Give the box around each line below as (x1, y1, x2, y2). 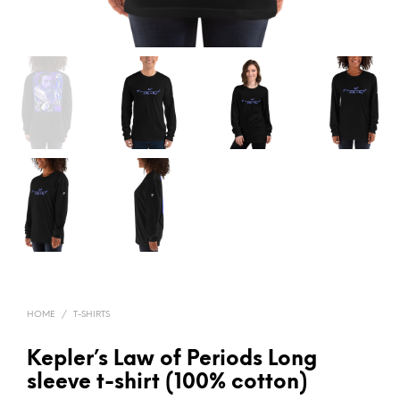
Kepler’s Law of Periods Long (27, 348, 317, 371)
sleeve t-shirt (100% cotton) (27, 371, 308, 394)
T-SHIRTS (73, 309, 110, 320)
